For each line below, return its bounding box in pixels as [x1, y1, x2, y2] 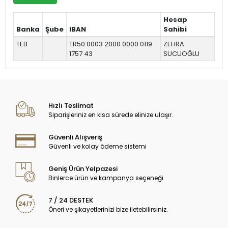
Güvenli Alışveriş [48, 132, 103, 142]
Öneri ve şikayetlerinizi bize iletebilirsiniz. [48, 205, 168, 214]
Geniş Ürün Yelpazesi [48, 164, 118, 174]
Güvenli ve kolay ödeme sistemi [48, 142, 147, 151]
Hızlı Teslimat [48, 101, 94, 111]
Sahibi [163, 24, 187, 34]
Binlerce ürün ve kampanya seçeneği [48, 174, 164, 183]
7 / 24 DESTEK [48, 195, 94, 206]
